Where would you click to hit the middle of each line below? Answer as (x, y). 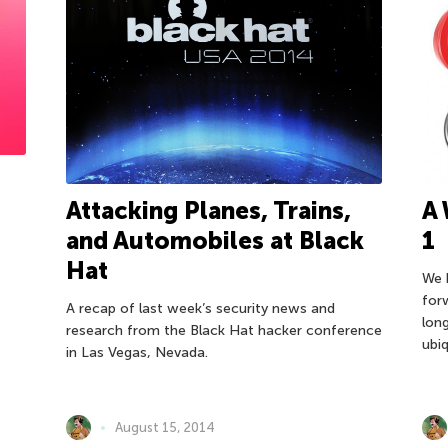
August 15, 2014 (164, 427)
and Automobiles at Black (214, 241)
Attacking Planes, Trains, (208, 211)
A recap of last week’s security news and (200, 309)
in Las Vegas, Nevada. (136, 353)
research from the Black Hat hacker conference (223, 331)
